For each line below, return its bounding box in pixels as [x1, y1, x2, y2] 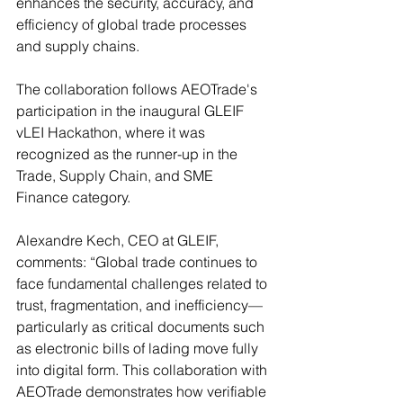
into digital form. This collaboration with [16, 360, 271, 379]
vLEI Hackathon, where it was [16, 122, 209, 141]
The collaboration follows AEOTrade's [16, 79, 261, 98]
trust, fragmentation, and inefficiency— [16, 295, 263, 314]
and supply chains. [16, 36, 139, 55]
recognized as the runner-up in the [16, 144, 241, 163]
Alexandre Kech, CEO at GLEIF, [16, 230, 222, 249]
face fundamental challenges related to [16, 273, 271, 292]
